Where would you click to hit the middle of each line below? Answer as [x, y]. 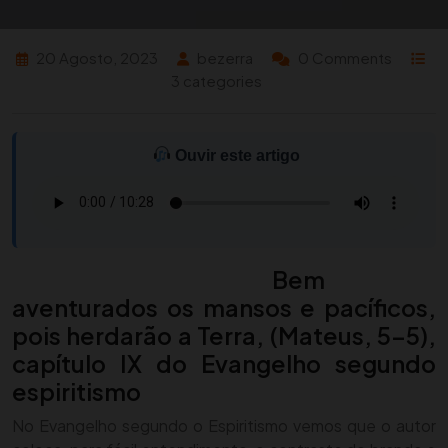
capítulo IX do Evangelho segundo [224, 363]
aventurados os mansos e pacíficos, [224, 307]
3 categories [216, 80]
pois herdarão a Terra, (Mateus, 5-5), [224, 335]
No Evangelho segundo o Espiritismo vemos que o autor [224, 425]
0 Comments [344, 57]
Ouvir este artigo [235, 155]
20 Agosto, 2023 [96, 57]
